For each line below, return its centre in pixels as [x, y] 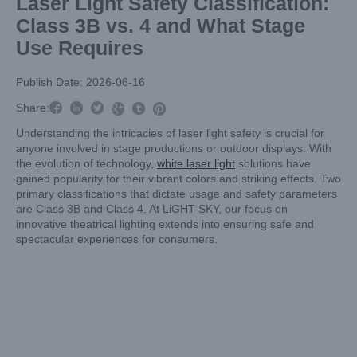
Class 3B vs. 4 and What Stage [161, 25]
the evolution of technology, [86, 163]
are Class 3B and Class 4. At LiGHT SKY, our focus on [152, 209]
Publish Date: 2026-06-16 [80, 82]
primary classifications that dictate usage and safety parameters [177, 194]
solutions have [273, 163]
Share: [33, 108]
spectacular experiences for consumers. [117, 239]
